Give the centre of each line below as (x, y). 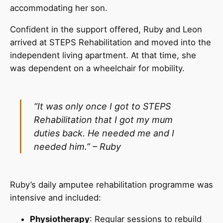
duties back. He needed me (93, 133)
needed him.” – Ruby (79, 146)
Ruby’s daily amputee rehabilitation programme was (111, 184)
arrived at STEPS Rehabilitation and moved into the (111, 42)
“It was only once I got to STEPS (103, 106)
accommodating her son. (60, 8)
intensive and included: (57, 197)
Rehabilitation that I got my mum (104, 119)
